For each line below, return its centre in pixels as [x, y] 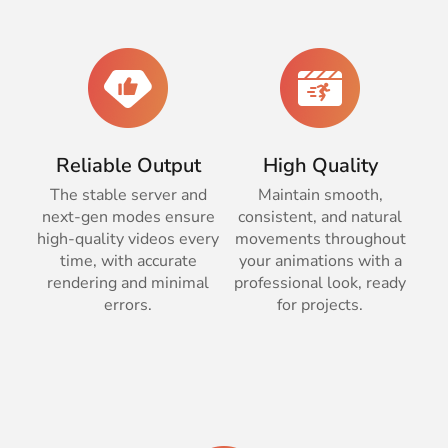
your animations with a [320, 261]
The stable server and [128, 195]
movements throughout [320, 239]
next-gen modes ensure [128, 217]
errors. [128, 305]
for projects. [320, 305]
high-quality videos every [128, 239]
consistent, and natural [320, 217]
